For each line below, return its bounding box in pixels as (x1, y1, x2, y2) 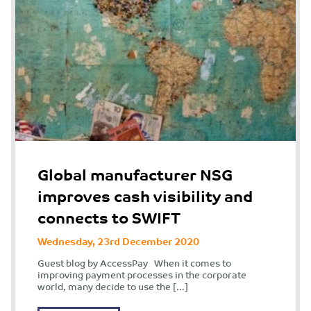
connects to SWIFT (37, 203, 180, 230)
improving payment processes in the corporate (37, 266, 246, 283)
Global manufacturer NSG (37, 160, 233, 187)
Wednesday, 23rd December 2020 (37, 231, 199, 249)
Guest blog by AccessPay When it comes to (37, 254, 231, 271)
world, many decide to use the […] (37, 278, 188, 294)
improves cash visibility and (37, 181, 253, 209)
